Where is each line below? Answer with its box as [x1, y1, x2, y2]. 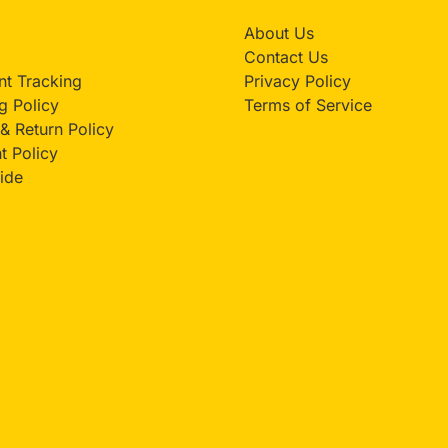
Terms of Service [244, 95, 372, 116]
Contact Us [244, 47, 328, 68]
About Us [244, 23, 314, 44]
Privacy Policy [244, 71, 351, 92]
